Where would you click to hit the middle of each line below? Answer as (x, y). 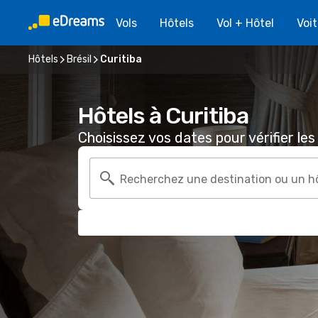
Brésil (79, 59)
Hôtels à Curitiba (163, 116)
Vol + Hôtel (245, 23)
